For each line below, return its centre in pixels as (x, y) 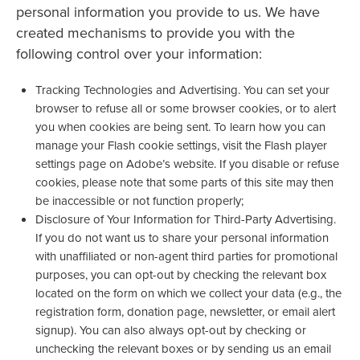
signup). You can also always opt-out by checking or (171, 330)
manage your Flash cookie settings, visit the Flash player (181, 145)
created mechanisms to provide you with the (155, 32)
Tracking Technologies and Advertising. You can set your (182, 90)
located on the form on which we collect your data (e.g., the (188, 293)
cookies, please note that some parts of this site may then (184, 182)
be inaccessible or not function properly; (139, 201)
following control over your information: (139, 53)
